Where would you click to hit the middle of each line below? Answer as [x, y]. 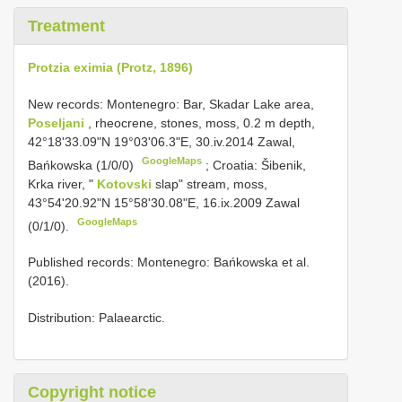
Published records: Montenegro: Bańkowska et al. [169, 262]
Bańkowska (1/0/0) [83, 165]
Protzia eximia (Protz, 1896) [110, 67]
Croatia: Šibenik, [260, 165]
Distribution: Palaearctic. [96, 318]
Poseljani [58, 123]
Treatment [66, 26]
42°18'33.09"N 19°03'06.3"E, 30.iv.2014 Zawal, [162, 142]
